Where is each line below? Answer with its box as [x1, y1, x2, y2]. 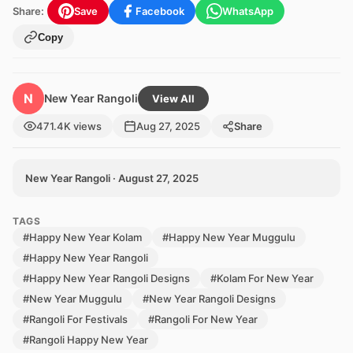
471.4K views [36, 120, 102, 132]
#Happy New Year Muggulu [162, 231, 295, 243]
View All [152, 92, 195, 105]
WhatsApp [222, 5, 273, 17]
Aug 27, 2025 [136, 120, 200, 132]
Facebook [136, 5, 184, 17]
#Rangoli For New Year [148, 313, 258, 325]
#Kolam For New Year [210, 272, 314, 284]
